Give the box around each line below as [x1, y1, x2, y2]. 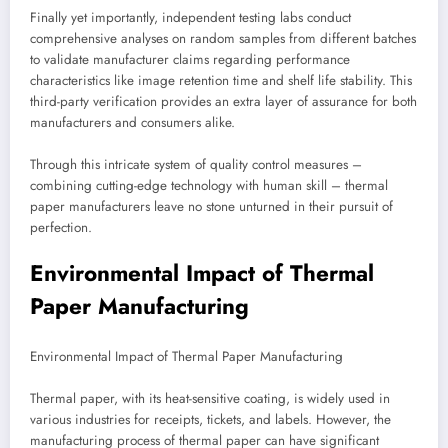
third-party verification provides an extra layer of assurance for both [30, 92, 417, 112]
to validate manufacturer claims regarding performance [30, 50, 350, 70]
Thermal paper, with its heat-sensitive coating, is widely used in [30, 388, 390, 408]
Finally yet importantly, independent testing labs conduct [30, 8, 351, 28]
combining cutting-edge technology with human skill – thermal [30, 176, 388, 196]
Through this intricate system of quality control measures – [30, 155, 362, 175]
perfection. [30, 218, 92, 238]
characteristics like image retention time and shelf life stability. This [30, 71, 412, 91]
